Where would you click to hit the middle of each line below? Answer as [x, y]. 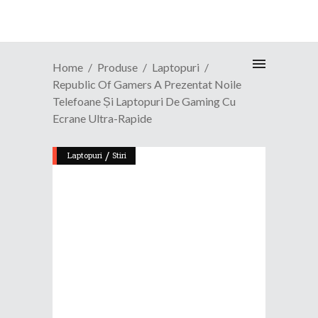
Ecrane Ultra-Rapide [102, 118]
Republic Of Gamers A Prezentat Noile [147, 84]
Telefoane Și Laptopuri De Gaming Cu [144, 101]
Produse [117, 67]
